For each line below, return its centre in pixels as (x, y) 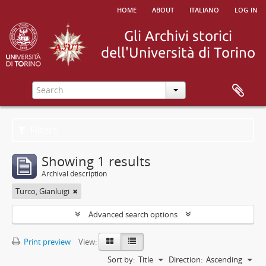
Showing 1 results (96, 161)
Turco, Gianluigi (42, 191)
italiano (204, 9)
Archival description (74, 174)
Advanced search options (133, 214)
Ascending (224, 259)
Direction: (186, 259)
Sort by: (121, 259)
